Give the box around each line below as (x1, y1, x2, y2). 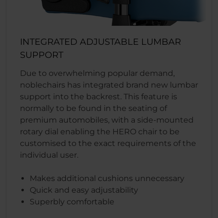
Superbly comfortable (30, 197, 114, 207)
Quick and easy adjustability (30, 185, 138, 195)
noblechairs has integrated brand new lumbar (20, 80, 198, 90)
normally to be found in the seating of (20, 104, 167, 113)
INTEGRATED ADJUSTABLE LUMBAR (20, 36, 181, 48)
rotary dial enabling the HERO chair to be (20, 127, 180, 137)
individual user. (20, 150, 78, 160)
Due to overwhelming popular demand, (20, 69, 175, 78)
